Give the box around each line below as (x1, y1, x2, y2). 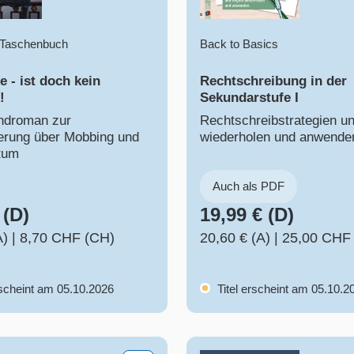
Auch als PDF (213, 179, 284, 194)
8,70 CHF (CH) (20, 230, 115, 247)
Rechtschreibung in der (200, 73, 347, 89)
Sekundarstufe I (200, 90, 299, 106)
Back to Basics (200, 37, 278, 51)
